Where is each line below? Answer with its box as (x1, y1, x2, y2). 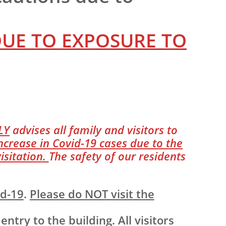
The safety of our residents (48, 148, 186, 164)
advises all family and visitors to (10, 122, 178, 138)
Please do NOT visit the (29, 186, 154, 202)
